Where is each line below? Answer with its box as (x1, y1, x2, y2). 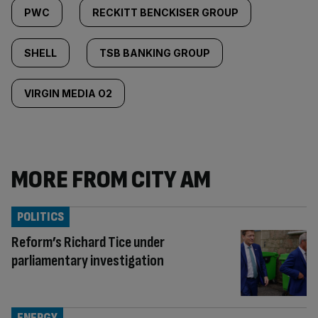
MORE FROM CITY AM (11, 165, 211, 195)
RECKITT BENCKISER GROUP (92, 6, 238, 18)
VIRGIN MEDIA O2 (24, 87, 112, 99)
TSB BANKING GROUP (99, 47, 210, 59)
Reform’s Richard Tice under (11, 233, 165, 252)
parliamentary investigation (11, 251, 164, 270)
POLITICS (17, 209, 64, 224)
